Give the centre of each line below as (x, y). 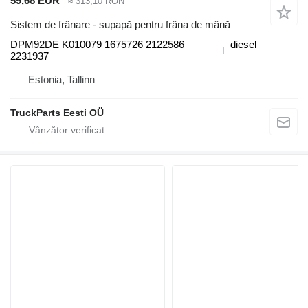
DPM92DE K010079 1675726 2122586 (97, 44)
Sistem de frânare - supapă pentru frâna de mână (120, 24)
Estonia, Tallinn (62, 79)
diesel (243, 44)
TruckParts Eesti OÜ (57, 112)
